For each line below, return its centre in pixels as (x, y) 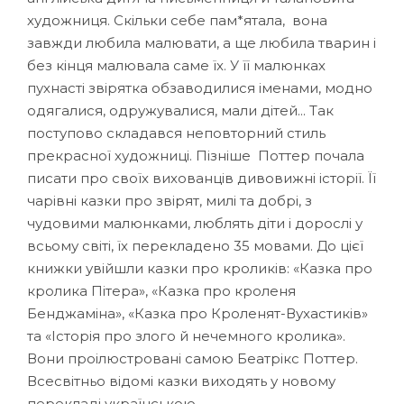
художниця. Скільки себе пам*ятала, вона (177, 20)
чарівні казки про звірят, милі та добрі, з (170, 200)
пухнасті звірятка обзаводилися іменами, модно (200, 87)
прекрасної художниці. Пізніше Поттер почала (196, 155)
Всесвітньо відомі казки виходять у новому (181, 381)
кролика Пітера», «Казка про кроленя (161, 290)
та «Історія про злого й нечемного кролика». (186, 335)
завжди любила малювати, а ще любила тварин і (202, 42)
